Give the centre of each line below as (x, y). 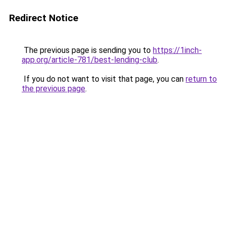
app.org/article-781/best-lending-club (90, 60)
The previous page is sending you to (87, 50)
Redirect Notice (44, 18)
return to (201, 79)
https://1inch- (177, 50)
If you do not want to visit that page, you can (104, 79)
